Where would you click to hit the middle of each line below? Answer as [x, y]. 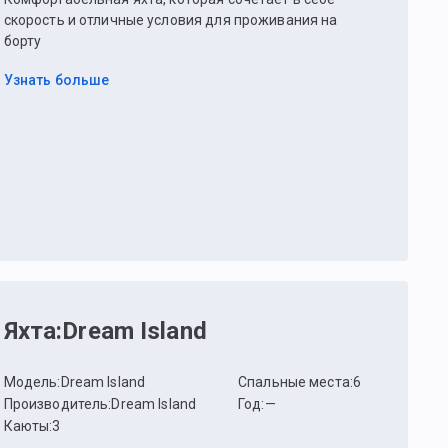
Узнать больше [56, 80]
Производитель [56, 403]
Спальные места [293, 381]
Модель [30, 381]
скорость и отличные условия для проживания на [170, 20]
